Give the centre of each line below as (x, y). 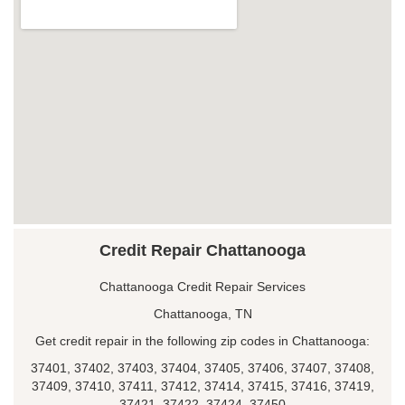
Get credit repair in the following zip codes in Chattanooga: (202, 340)
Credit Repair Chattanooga (202, 250)
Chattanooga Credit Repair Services (202, 286)
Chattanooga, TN (202, 313)
